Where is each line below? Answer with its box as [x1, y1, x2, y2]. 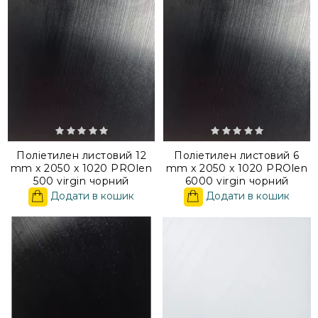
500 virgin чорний [33, 174, 129, 187]
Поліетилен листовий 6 [174, 148, 300, 162]
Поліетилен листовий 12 [16, 148, 146, 162]
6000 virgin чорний [185, 174, 289, 187]
